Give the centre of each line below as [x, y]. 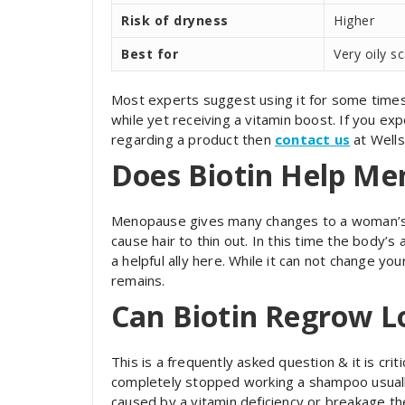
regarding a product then [193, 139]
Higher [354, 20]
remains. [138, 280]
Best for [150, 53]
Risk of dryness [175, 20]
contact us [312, 139]
